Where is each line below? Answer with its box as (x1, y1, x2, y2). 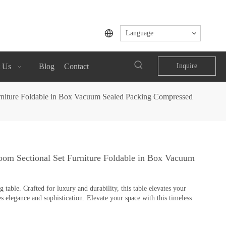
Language (125, 29, 153, 37)
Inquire (176, 62, 197, 70)
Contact (64, 62, 89, 71)
